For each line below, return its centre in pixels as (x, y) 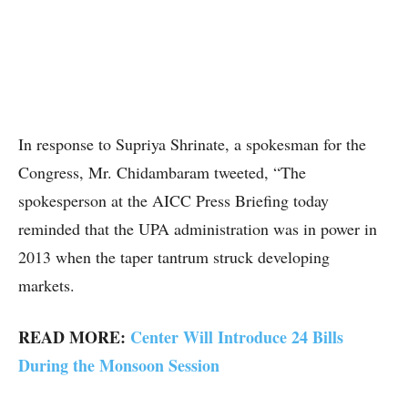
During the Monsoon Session (119, 365)
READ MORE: (74, 337)
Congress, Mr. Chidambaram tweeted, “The (162, 172)
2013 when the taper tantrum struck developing (174, 257)
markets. (46, 285)
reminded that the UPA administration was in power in (198, 229)
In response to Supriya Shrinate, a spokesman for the (192, 144)
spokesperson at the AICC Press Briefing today (173, 200)
